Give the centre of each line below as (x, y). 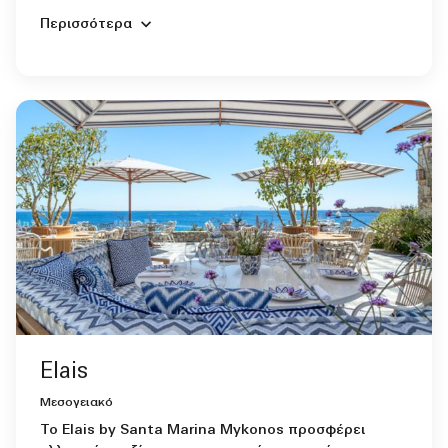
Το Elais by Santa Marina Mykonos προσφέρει (202, 430)
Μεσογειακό (76, 402)
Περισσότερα (86, 25)
